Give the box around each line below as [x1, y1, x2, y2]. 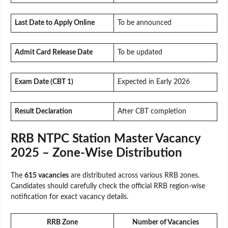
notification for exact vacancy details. [11, 193, 128, 201]
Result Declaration [15, 108, 72, 116]
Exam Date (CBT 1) [15, 78, 73, 86]
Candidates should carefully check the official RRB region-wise [11, 183, 205, 190]
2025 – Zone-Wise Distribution [11, 147, 182, 160]
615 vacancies [24, 172, 69, 180]
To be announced [118, 19, 172, 27]
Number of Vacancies [132, 219, 199, 226]
